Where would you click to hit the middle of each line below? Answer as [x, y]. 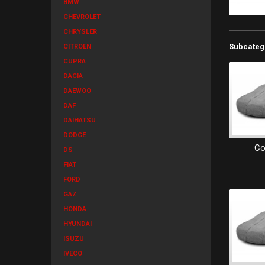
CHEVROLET [82, 17]
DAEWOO [77, 91]
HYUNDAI [77, 224]
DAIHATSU [80, 120]
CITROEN [77, 46]
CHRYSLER [80, 32]
